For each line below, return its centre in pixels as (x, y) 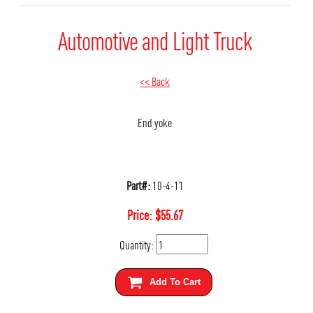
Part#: (138, 184)
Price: (141, 214)
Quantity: (137, 245)
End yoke (155, 122)
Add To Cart (175, 282)
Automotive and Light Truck (155, 40)
